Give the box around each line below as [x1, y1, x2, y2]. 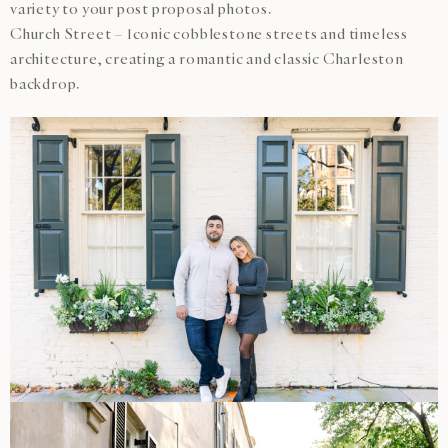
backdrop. [10, 75, 81, 92]
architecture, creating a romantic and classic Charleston [10, 50, 404, 67]
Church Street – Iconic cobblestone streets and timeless [10, 25, 408, 42]
